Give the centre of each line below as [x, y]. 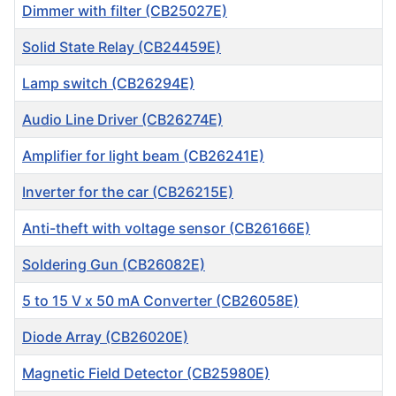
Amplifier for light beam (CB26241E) [143, 156]
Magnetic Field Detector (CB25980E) [146, 373]
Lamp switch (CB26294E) [108, 84]
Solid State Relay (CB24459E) [122, 47]
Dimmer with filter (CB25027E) [125, 11]
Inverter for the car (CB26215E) [128, 192]
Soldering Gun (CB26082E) [114, 265]
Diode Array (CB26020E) [105, 337]
